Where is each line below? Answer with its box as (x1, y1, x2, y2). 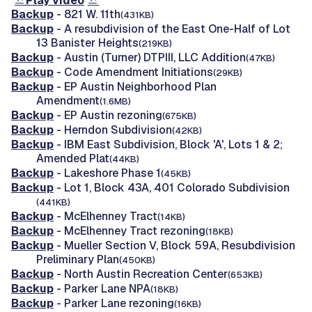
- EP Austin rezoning (54, 107, 162, 123)
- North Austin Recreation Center (54, 266, 228, 281)
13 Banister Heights (36, 35, 139, 50)
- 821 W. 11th (54, 6, 120, 22)
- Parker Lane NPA (54, 281, 150, 296)
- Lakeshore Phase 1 (54, 165, 161, 180)
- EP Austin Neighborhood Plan (54, 79, 217, 94)
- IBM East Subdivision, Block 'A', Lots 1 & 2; (54, 136, 283, 152)
